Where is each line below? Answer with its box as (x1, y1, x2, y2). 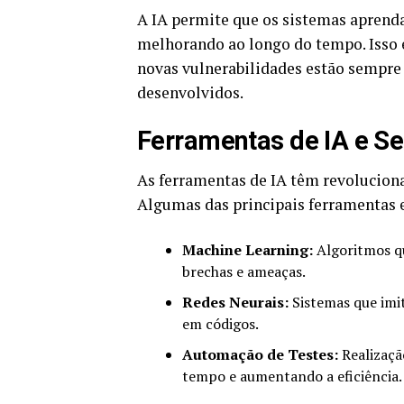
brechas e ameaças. (182, 262, 306, 282)
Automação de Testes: (182, 344, 338, 365)
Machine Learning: (182, 240, 313, 261)
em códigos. (182, 314, 259, 335)
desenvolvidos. (137, 82, 243, 104)
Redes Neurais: (182, 292, 289, 313)
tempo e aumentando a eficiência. (182, 366, 402, 387)
